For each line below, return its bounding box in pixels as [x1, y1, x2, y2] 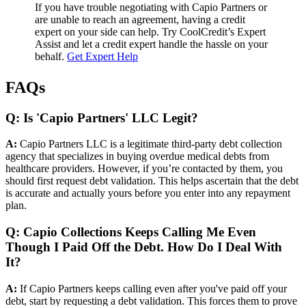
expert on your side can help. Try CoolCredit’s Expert [35, 25, 266, 38]
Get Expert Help [67, 50, 138, 62]
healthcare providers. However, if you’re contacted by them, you [5, 163, 283, 175]
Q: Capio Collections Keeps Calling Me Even [5, 225, 256, 240]
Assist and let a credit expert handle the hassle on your [35, 38, 268, 50]
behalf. [35, 50, 67, 62]
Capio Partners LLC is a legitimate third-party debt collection [20, 138, 282, 150]
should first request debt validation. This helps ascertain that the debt [5, 175, 298, 187]
